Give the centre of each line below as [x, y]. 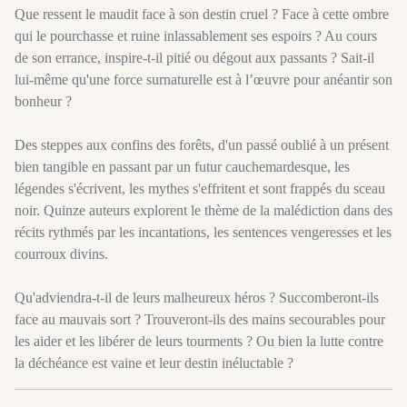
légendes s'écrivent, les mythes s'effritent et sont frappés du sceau [200, 189]
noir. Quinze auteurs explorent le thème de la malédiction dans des [203, 211]
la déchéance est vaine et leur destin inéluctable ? [154, 363]
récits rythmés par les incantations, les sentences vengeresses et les [203, 233]
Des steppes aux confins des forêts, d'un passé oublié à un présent [202, 145]
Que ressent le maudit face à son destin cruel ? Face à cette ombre [202, 15]
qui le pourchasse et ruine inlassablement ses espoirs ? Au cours [196, 36]
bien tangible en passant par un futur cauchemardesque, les [182, 167]
